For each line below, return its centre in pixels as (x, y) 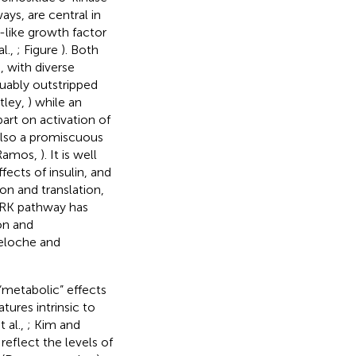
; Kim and (53, 324)
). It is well (68, 154)
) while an (54, 102)
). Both (79, 49)
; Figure (39, 49)
